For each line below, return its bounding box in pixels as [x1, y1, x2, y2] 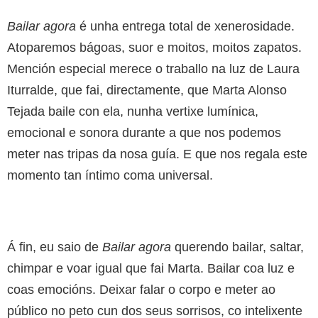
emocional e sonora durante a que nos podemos [7, 125, 281, 140]
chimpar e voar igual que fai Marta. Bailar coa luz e [7, 261, 295, 275]
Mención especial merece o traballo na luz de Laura [7, 61, 300, 76]
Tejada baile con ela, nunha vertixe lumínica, [7, 104, 258, 119]
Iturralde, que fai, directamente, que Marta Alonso [7, 82, 287, 97]
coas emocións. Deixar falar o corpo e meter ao [7, 282, 275, 297]
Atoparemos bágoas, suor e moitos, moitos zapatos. [7, 40, 302, 55]
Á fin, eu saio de [7, 239, 102, 254]
